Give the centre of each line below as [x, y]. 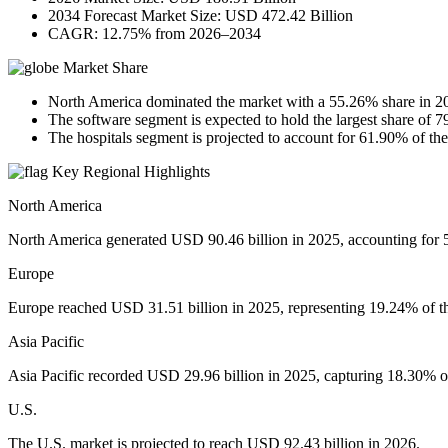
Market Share [103, 68]
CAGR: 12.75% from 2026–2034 [154, 34]
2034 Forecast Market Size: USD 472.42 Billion [200, 16]
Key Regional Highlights [129, 172]
